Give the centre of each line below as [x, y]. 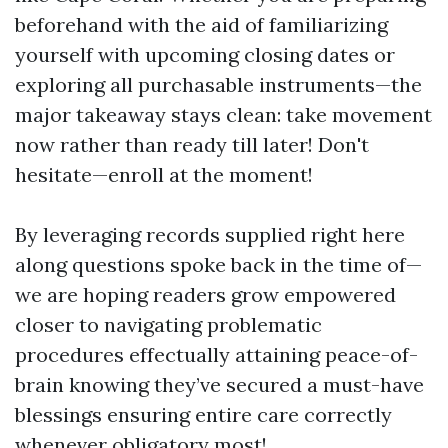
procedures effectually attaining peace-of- [216, 354]
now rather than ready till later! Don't [192, 144]
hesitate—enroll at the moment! [164, 174]
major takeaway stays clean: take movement [223, 114]
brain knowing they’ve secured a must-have [219, 384]
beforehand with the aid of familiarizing [201, 24]
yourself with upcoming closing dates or [205, 54]
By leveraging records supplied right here [210, 234]
